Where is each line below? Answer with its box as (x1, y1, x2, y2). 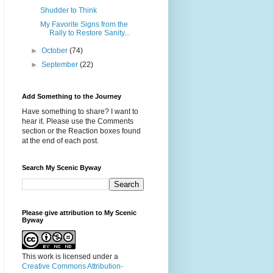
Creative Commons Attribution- (22, 262, 123, 271)
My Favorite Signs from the (40, 20, 128, 29)
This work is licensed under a (22, 252, 118, 261)
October (41, 46, 70, 55)
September (41, 60, 80, 69)
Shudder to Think (40, 6, 97, 15)
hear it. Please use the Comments (22, 117, 133, 126)
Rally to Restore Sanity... (49, 29, 130, 38)
